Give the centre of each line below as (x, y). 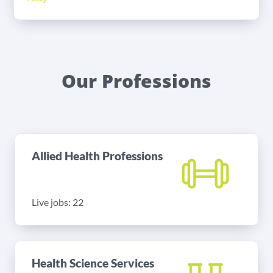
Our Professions (136, 81)
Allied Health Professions (97, 156)
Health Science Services (93, 263)
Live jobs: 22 (58, 202)
